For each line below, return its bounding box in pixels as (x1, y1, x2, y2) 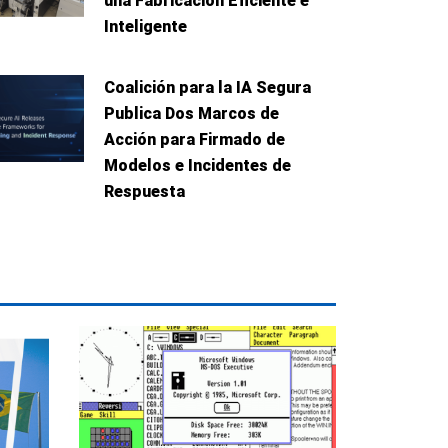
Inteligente (104, 16, 188, 36)
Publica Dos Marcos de (104, 103, 280, 123)
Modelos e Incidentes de (104, 155, 292, 175)
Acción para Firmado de (104, 129, 286, 149)
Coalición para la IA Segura (104, 77, 312, 97)
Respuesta (104, 181, 186, 201)
